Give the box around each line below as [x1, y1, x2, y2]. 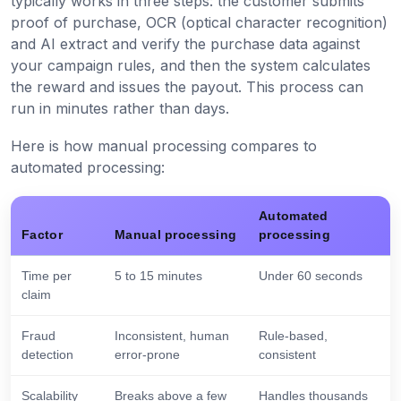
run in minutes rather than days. [11, 98, 229, 117]
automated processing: [11, 158, 165, 176]
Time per [21, 268, 72, 283]
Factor [21, 226, 63, 242]
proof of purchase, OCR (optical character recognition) [11, 13, 388, 31]
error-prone [115, 346, 180, 362]
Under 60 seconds [259, 268, 363, 283]
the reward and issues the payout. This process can [11, 77, 363, 96]
